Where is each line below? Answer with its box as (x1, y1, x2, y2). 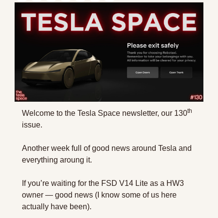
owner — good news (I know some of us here (22, 190, 177, 199)
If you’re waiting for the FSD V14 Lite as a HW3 (22, 179, 184, 187)
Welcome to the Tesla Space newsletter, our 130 (22, 109, 187, 117)
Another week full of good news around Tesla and (22, 144, 192, 152)
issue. (22, 120, 42, 129)
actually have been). (22, 202, 91, 211)
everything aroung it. (22, 155, 92, 164)
